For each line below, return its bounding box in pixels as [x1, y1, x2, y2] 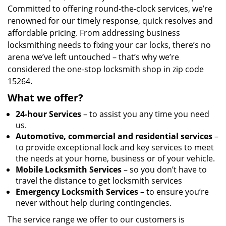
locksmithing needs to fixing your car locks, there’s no [8, 39, 211, 50]
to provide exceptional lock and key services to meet [16, 142, 214, 153]
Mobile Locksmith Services [16, 164, 122, 175]
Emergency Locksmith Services [16, 186, 138, 197]
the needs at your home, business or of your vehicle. [16, 153, 215, 164]
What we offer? [8, 91, 83, 104]
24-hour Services [16, 108, 81, 120]
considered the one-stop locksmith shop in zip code [8, 64, 204, 75]
